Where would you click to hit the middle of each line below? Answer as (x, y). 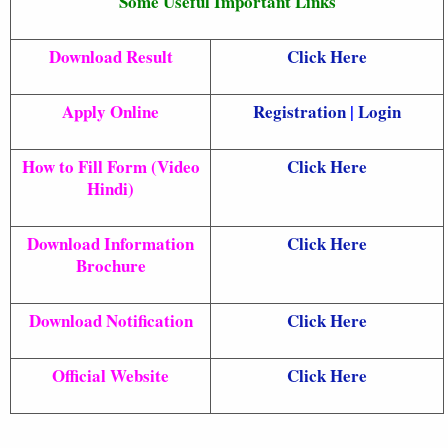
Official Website (110, 375)
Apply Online (110, 111)
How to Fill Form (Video (110, 166)
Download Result (110, 56)
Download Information (110, 243)
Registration (299, 111)
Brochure (110, 265)
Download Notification (110, 320)
